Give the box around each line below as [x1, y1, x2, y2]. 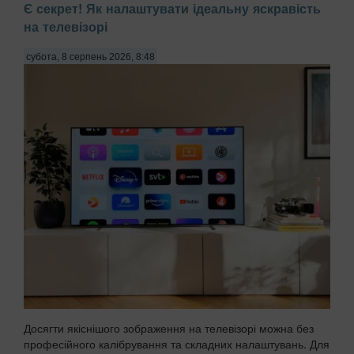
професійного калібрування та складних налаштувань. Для [24, 336, 330, 352]
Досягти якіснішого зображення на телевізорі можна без [24, 320, 314, 337]
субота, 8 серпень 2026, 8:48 [26, 51, 155, 62]
